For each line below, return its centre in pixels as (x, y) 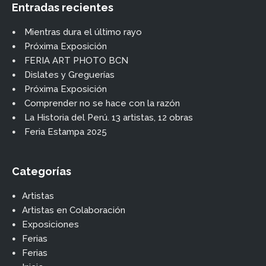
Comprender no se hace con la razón (102, 103)
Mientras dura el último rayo (83, 32)
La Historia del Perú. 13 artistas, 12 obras (109, 117)
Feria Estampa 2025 (66, 132)
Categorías (42, 171)
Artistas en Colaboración (74, 210)
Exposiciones (50, 224)
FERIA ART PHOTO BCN (76, 60)
